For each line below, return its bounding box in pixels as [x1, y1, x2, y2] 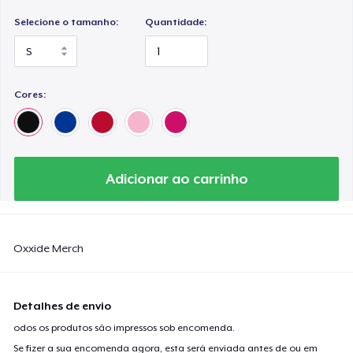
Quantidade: [145, 16, 207, 28]
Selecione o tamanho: [14, 16, 119, 28]
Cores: [14, 88, 46, 100]
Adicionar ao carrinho [105, 170, 248, 187]
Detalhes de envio [13, 299, 112, 312]
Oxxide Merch [13, 241, 84, 255]
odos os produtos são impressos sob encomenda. [13, 321, 236, 333]
